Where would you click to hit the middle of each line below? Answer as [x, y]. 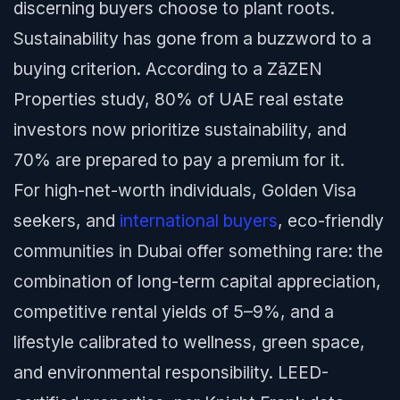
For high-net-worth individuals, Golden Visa [185, 190]
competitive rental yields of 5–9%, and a [174, 312]
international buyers [196, 221]
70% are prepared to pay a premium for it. [179, 160]
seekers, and [64, 221]
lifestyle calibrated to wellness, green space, [189, 342]
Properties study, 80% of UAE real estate [179, 99]
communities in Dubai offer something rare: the [198, 251]
